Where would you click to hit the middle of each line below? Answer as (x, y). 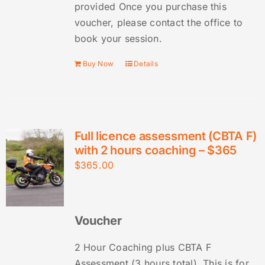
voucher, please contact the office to (159, 23)
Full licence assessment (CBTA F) (165, 136)
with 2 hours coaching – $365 (156, 151)
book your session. (118, 39)
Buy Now (98, 64)
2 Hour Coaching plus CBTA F (143, 248)
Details (146, 64)
